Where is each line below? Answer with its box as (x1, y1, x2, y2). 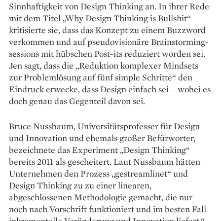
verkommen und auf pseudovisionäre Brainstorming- (9, 36, 209, 47)
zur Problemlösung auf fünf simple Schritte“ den (9, 71, 192, 83)
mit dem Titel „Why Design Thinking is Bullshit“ (9, 12, 191, 24)
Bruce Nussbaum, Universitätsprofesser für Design (9, 120, 200, 132)
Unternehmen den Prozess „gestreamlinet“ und (9, 167, 188, 179)
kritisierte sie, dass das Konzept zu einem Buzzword (9, 24, 206, 36)
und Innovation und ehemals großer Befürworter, (9, 132, 195, 144)
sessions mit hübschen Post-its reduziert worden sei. (9, 47, 205, 59)
